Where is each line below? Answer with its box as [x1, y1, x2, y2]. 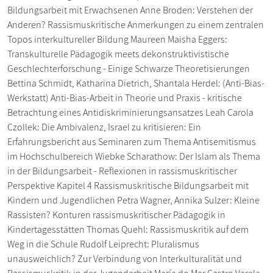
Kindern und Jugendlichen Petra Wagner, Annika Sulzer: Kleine [7, 193, 260, 207]
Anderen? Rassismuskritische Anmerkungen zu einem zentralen [7, 18, 264, 31]
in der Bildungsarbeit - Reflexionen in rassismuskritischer [7, 164, 237, 177]
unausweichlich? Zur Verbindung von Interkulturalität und [7, 252, 242, 265]
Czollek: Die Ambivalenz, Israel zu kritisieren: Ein [7, 120, 201, 133]
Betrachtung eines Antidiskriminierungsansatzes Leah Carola [7, 105, 253, 119]
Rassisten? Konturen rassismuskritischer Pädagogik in [7, 208, 225, 221]
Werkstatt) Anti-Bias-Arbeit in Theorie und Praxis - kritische [7, 91, 242, 104]
